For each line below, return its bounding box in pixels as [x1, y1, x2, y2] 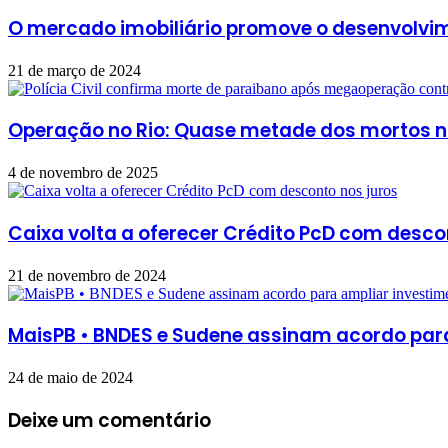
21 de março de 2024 [8, 61, 141, 79]
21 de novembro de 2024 [8, 266, 166, 284]
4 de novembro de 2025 [8, 164, 158, 182]
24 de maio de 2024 [8, 369, 133, 386]
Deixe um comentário [8, 406, 211, 434]
